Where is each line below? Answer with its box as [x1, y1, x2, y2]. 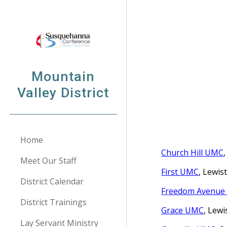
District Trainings [20, 197, 87, 208]
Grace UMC [161, 205, 204, 216]
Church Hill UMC [161, 147, 224, 158]
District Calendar [20, 176, 84, 187]
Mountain [31, 68, 95, 85]
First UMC [161, 166, 199, 177]
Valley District [17, 85, 109, 101]
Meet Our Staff [20, 155, 77, 166]
